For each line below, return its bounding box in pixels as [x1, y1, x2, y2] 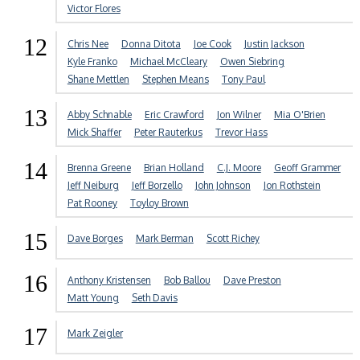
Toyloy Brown [129, 197, 189, 210]
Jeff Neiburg [67, 179, 119, 192]
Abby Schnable [67, 108, 132, 121]
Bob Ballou [163, 274, 211, 287]
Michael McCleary [129, 55, 207, 68]
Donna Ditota [121, 38, 181, 51]
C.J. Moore [216, 162, 261, 174]
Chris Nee [67, 38, 108, 51]
